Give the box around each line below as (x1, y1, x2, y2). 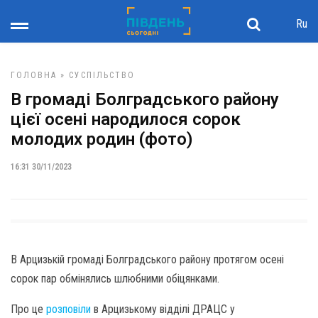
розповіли (46, 302, 91, 316)
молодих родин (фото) (11, 129, 193, 149)
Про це (11, 302, 46, 316)
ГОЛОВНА (11, 70, 57, 80)
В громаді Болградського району (11, 89, 279, 109)
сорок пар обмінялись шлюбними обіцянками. (11, 272, 219, 285)
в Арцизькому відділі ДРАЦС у (91, 302, 235, 316)
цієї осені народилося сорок (11, 109, 241, 129)
